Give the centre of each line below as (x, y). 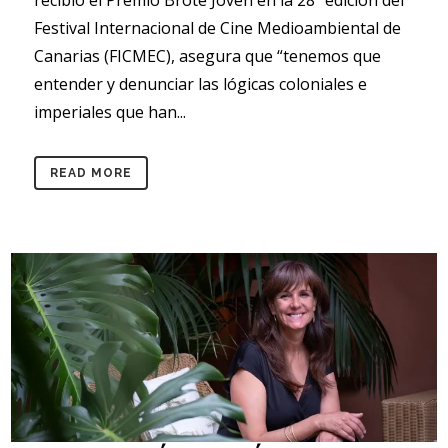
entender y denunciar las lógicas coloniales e (201, 83)
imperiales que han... (110, 111)
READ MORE (91, 172)
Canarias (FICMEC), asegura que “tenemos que (208, 55)
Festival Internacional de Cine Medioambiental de (218, 27)
